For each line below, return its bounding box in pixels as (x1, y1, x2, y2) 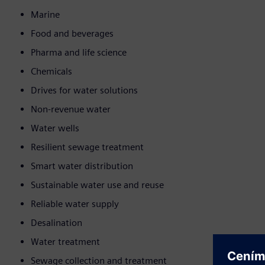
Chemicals (31, 66, 72, 77)
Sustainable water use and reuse (31, 179, 164, 191)
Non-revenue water (31, 104, 111, 115)
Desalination (31, 217, 82, 229)
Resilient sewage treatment (31, 141, 144, 153)
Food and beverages (31, 28, 114, 40)
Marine (31, 9, 60, 21)
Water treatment (31, 236, 100, 248)
